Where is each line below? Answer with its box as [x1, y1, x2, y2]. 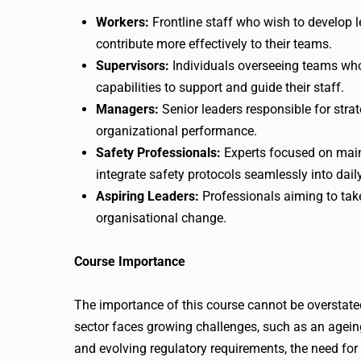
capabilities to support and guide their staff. [96, 80, 344, 95]
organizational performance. [96, 123, 257, 139]
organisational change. [96, 210, 226, 226]
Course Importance [74, 254, 185, 269]
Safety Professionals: [96, 145, 221, 160]
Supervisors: [96, 58, 169, 73]
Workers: [96, 15, 149, 30]
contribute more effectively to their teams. [96, 36, 332, 52]
